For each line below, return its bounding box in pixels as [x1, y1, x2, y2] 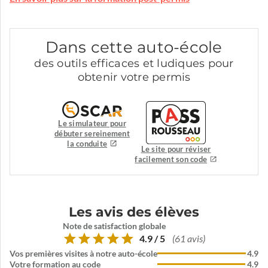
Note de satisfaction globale [63, 221, 166, 232]
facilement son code [135, 155, 208, 165]
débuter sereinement [54, 129, 130, 138]
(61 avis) [172, 233, 205, 245]
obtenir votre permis [77, 71, 191, 84]
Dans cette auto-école [45, 38, 223, 57]
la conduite [67, 139, 108, 148]
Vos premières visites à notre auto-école [10, 249, 157, 259]
